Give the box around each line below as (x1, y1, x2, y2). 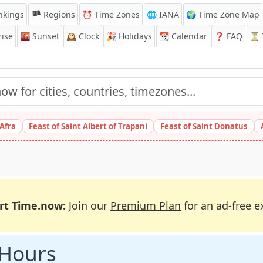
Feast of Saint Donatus (160, 121, 248, 131)
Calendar (169, 31, 207, 42)
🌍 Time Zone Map (186, 9, 259, 20)
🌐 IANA (147, 9, 179, 20)
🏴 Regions (31, 9, 75, 20)
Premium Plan (110, 198, 181, 213)
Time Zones (92, 9, 140, 20)
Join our (66, 198, 110, 213)
